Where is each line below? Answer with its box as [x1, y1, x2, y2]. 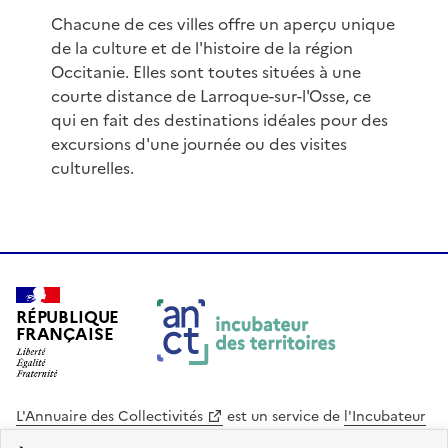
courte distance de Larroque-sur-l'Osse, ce [50, 84, 371, 109]
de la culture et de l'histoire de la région [50, 36, 353, 61]
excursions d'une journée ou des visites [50, 132, 347, 157]
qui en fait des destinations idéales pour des [50, 108, 388, 133]
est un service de [223, 406, 344, 428]
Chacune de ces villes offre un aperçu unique [50, 12, 395, 37]
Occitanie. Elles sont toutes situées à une [50, 60, 361, 85]
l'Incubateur [344, 406, 426, 428]
